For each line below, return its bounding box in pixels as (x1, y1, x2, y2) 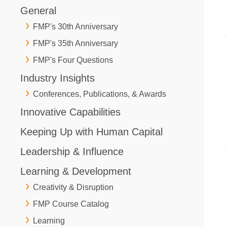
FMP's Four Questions (33, 55, 113, 64)
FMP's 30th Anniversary (33, 22, 118, 31)
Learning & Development (20, 165, 131, 177)
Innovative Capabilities (20, 106, 121, 118)
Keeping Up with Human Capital (20, 126, 163, 137)
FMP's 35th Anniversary (33, 39, 118, 48)
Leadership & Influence (20, 145, 124, 157)
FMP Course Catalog (33, 199, 109, 208)
